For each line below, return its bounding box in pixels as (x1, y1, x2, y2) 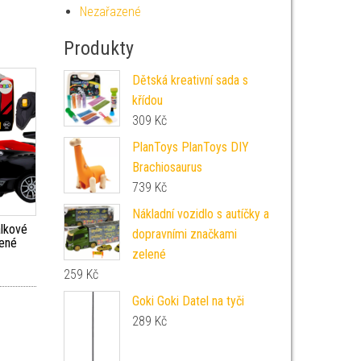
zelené (131, 247, 166, 262)
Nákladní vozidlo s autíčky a (131, 206, 269, 222)
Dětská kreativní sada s (131, 73, 248, 88)
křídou (131, 93, 163, 108)
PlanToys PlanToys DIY (131, 139, 249, 155)
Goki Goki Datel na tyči (131, 293, 244, 309)
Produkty (63, 37, 134, 60)
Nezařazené (79, 4, 141, 19)
